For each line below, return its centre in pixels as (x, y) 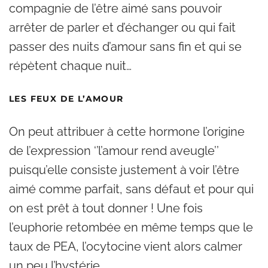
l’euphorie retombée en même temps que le (131, 227)
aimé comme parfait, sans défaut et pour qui (131, 189)
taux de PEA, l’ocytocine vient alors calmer (126, 246)
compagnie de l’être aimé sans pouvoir (115, 8)
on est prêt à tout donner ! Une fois (106, 208)
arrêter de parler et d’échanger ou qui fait (122, 28)
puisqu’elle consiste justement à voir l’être (124, 170)
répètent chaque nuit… (70, 66)
